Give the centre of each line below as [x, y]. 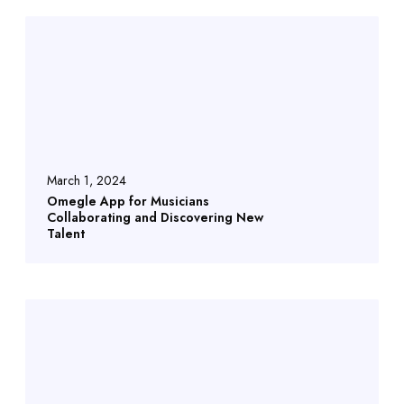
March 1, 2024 [87, 181]
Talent [66, 234]
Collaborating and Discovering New [155, 218]
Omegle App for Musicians [128, 202]
